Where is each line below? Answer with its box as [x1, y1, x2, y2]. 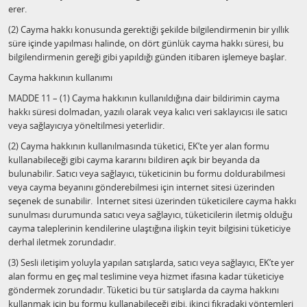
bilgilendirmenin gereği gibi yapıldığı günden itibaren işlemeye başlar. [8, 51, 286, 63]
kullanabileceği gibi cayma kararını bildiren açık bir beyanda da [8, 153, 260, 166]
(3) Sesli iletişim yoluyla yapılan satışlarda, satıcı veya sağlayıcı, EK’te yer [8, 256, 294, 269]
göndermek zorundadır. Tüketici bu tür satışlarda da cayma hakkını [8, 284, 279, 296]
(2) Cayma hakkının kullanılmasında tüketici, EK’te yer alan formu [8, 140, 269, 152]
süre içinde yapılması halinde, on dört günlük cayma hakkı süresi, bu [8, 37, 284, 49]
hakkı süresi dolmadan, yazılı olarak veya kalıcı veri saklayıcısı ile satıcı [8, 106, 287, 118]
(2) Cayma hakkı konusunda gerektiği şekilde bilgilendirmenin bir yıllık [8, 23, 289, 36]
